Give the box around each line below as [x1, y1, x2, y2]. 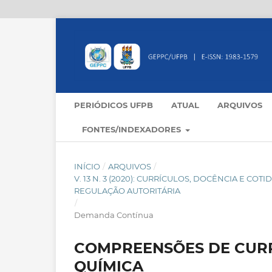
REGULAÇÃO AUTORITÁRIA [74, 186, 180, 196]
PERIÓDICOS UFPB [74, 100, 153, 110]
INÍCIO [74, 161, 100, 172]
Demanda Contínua [74, 210, 154, 220]
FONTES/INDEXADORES [82, 124, 183, 135]
